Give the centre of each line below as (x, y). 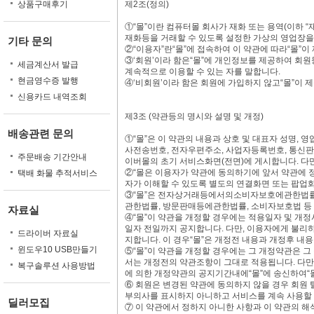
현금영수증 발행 (48, 81)
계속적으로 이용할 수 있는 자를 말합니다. (202, 71)
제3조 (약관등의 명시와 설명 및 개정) (194, 116)
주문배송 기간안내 (52, 157)
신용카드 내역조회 (52, 97)
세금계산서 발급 (48, 64)
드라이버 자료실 (48, 233)
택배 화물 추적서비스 (57, 173)
